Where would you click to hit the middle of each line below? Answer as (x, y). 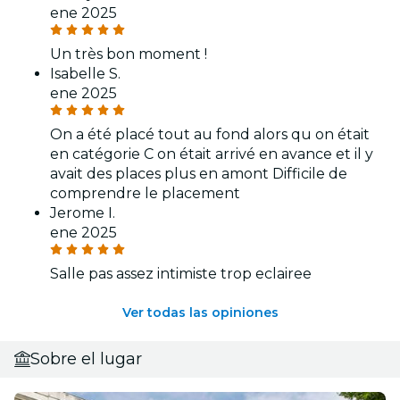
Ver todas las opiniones (200, 312)
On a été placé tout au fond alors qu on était (210, 134)
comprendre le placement (145, 193)
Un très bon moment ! (129, 54)
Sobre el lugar (86, 358)
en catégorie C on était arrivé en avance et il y (212, 154)
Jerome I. (83, 212)
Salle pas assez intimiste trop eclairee (181, 273)
